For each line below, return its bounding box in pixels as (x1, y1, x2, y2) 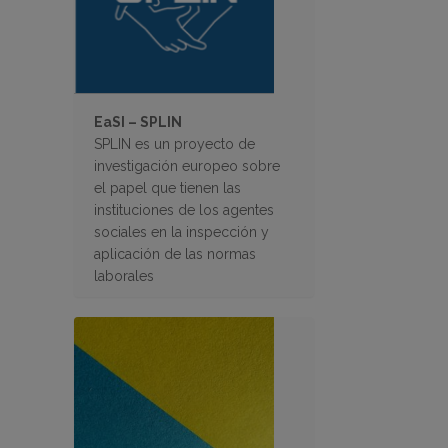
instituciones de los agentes (94, 202, 274, 219)
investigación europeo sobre (94, 158, 280, 175)
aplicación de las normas (94, 246, 256, 263)
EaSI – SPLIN (94, 114, 182, 131)
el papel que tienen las (94, 180, 241, 197)
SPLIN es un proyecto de (94, 136, 255, 153)
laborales (94, 268, 154, 285)
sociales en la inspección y (94, 224, 269, 241)
